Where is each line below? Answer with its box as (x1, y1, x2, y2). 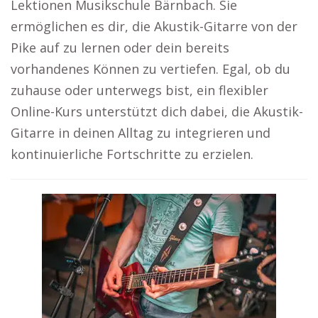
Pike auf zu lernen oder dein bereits (11, 39, 229, 56)
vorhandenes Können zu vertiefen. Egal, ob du (11, 60, 290, 77)
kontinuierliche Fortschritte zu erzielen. (11, 146, 253, 163)
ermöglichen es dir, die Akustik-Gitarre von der (11, 18, 297, 35)
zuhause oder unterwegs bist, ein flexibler (11, 82, 268, 99)
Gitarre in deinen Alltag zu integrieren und (11, 124, 270, 141)
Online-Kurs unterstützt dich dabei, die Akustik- (11, 103, 303, 120)
